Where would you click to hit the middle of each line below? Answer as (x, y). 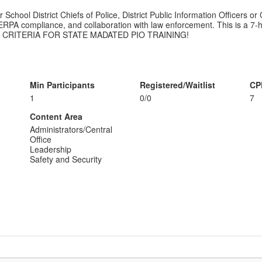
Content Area (56, 116)
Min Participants (62, 85)
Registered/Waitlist (177, 85)
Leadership (50, 149)
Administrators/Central (71, 129)
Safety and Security (65, 159)
